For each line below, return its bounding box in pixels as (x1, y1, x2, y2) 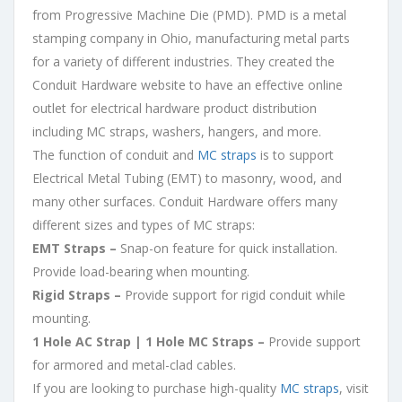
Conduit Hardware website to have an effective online (32, 75, 343, 93)
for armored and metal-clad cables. (32, 355, 236, 373)
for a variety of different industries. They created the (32, 52, 335, 70)
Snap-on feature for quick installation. (120, 239, 337, 257)
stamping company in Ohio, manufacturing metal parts (32, 29, 350, 47)
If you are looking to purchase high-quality (32, 379, 280, 397)
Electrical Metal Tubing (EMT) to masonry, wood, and (32, 169, 342, 187)
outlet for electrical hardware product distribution (32, 99, 317, 117)
